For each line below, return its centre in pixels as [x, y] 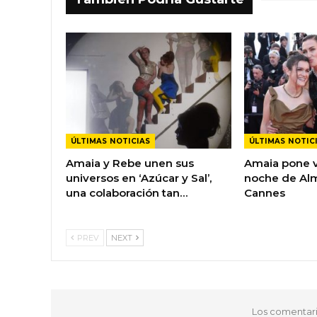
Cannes [264, 193]
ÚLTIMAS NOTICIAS [111, 142]
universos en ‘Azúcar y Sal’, [139, 178]
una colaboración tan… [127, 193]
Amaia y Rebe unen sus [130, 163]
